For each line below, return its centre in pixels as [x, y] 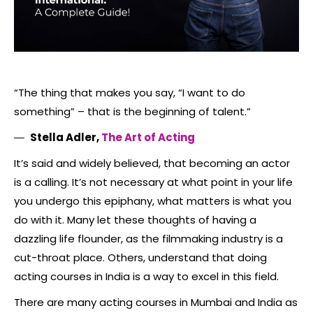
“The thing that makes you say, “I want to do [130, 92]
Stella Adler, [66, 137]
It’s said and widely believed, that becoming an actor [152, 163]
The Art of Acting [148, 137]
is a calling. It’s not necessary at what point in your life [153, 182]
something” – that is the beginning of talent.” [132, 111]
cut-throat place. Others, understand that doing [140, 257]
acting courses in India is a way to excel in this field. [146, 276]
